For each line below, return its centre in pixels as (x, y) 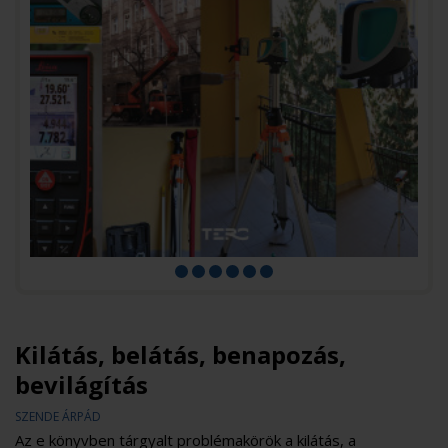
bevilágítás (81, 384)
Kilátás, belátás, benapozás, (180, 354)
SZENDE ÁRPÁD (58, 416)
